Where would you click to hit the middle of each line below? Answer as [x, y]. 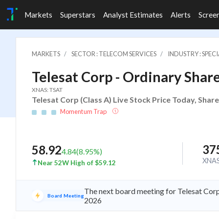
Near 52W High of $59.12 [77, 163]
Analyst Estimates [133, 15]
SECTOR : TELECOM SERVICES [114, 54]
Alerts [181, 15]
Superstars [78, 15]
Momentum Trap [84, 111]
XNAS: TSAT [47, 90]
